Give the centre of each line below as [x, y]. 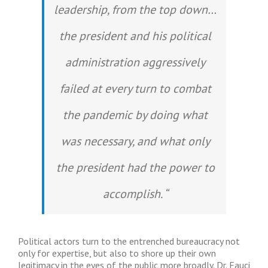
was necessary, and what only [135, 141]
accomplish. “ [135, 194]
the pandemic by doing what [135, 115]
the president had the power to [135, 167]
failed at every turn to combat [135, 89]
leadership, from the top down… [135, 10]
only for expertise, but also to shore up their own [117, 253]
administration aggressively [135, 62]
